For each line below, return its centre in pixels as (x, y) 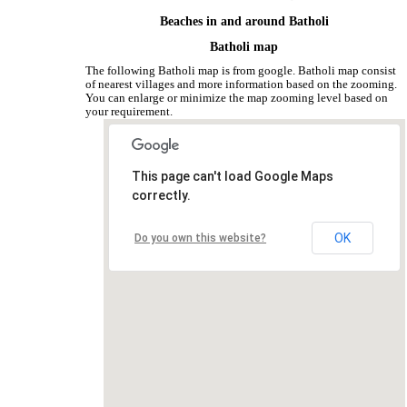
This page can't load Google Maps (233, 177)
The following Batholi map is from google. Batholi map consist (241, 71)
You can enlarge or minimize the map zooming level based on (237, 99)
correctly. (162, 196)
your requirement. (129, 112)
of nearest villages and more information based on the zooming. (242, 85)
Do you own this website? (201, 238)
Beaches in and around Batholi (244, 22)
